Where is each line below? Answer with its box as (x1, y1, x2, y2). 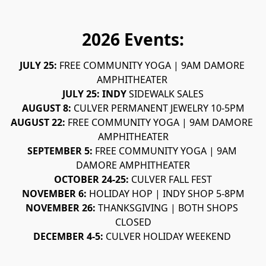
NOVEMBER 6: (21, 187, 89, 201)
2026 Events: (82, 28, 184, 50)
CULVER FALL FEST (131, 173, 212, 186)
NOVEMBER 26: (26, 201, 98, 215)
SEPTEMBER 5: (27, 144, 95, 158)
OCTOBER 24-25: (54, 173, 131, 186)
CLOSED (115, 216, 151, 229)
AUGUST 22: (11, 116, 68, 129)
